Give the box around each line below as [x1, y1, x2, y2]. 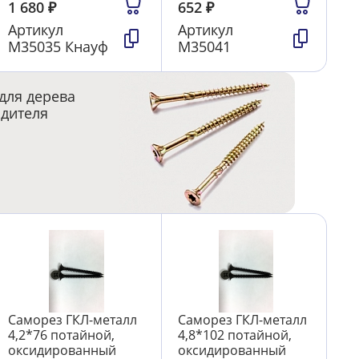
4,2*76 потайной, [8, 325, 115, 344]
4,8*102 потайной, [177, 325, 292, 344]
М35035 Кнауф [8, 37, 109, 57]
